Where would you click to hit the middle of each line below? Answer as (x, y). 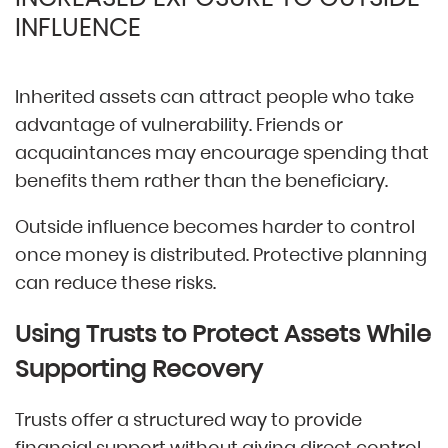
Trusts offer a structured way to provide (188, 420)
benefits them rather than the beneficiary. (201, 180)
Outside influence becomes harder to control (215, 226)
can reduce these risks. (115, 282)
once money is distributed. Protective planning (221, 254)
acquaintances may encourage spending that (222, 152)
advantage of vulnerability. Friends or (179, 124)
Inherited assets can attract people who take (214, 96)
